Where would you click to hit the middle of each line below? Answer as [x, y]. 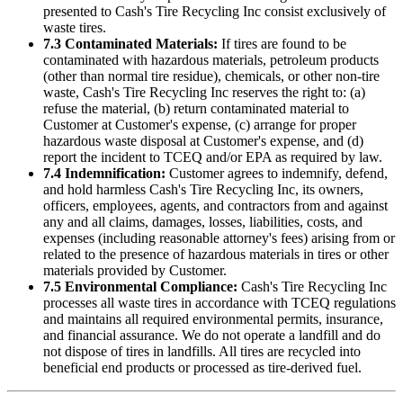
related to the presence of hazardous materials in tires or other [216, 254]
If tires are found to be [282, 43]
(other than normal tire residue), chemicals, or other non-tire [211, 76]
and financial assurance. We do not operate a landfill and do [212, 335]
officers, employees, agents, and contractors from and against [215, 205]
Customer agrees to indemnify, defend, [277, 173]
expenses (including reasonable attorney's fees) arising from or [219, 237]
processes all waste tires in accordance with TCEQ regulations [219, 302]
